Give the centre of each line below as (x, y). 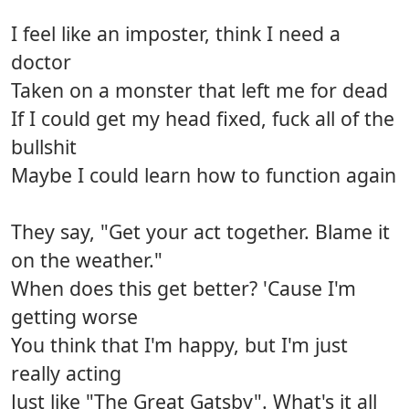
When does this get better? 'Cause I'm (184, 288)
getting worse (74, 317)
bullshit (44, 147)
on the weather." (87, 260)
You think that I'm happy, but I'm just (179, 345)
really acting (66, 373)
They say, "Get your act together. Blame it (200, 232)
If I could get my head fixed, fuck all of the (203, 119)
